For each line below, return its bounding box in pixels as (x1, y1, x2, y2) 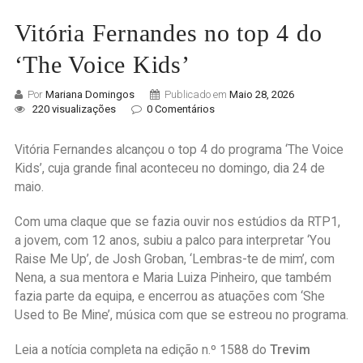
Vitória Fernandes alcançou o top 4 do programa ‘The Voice (14, 143, 344, 158)
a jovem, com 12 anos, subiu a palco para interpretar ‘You (14, 233, 331, 249)
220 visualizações (32, 103, 116, 116)
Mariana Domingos (45, 88, 135, 101)
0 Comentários (146, 103, 215, 116)
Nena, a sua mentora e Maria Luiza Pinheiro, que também (14, 271, 331, 286)
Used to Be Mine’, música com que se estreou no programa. (14, 308, 348, 323)
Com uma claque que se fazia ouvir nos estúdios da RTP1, (14, 215, 340, 230)
